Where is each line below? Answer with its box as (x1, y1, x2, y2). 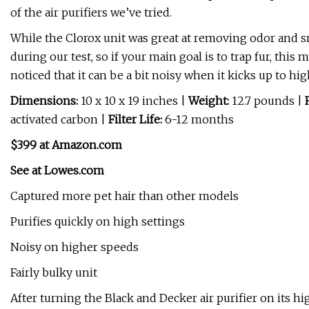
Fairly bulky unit (10, 266, 97, 280)
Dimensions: (10, 94, 78, 108)
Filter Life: (108, 112, 162, 127)
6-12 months (162, 112, 234, 127)
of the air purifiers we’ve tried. (10, 6, 172, 20)
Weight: (188, 94, 229, 108)
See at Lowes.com (10, 163, 104, 178)
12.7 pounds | (229, 94, 305, 108)
